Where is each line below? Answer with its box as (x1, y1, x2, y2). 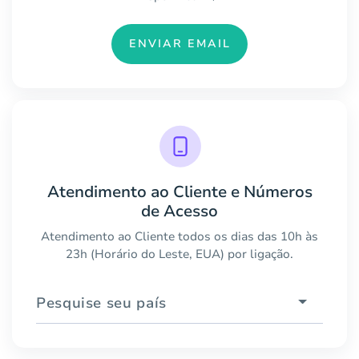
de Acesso (141, 200, 218, 222)
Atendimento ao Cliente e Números (46, 180, 313, 203)
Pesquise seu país (36, 292, 167, 313)
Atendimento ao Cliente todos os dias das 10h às (41, 228, 318, 244)
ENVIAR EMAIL (128, 36, 231, 52)
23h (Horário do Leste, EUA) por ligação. (66, 245, 293, 262)
